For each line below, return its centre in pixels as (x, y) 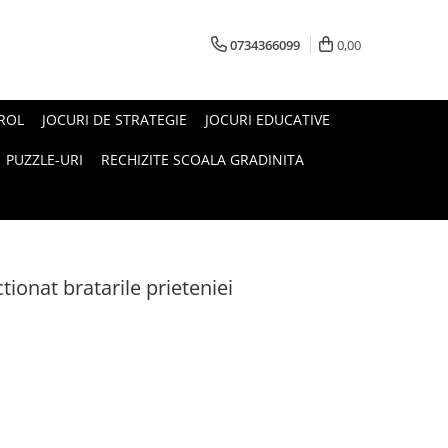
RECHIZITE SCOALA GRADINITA (202, 159)
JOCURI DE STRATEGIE (114, 119)
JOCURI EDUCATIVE (267, 119)
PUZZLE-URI (44, 159)
